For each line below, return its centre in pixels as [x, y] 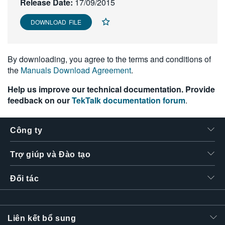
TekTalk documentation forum [129, 100]
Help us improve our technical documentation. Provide [111, 89]
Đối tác [25, 179]
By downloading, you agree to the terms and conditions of [109, 59]
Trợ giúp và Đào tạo [50, 154]
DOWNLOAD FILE [56, 22]
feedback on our [40, 100]
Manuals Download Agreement [76, 70]
